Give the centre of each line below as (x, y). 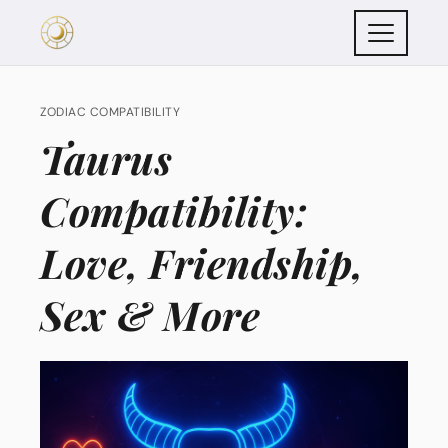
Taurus (106, 158)
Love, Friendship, (202, 262)
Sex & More (150, 314)
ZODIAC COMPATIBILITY (110, 112)
